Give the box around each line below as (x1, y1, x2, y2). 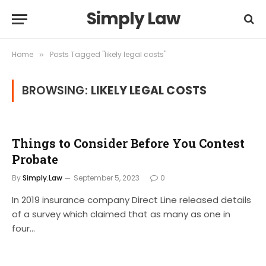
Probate (12, 151, 58, 167)
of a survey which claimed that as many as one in (12, 208, 230, 220)
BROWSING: (22, 83, 91, 99)
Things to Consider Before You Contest (12, 135, 245, 151)
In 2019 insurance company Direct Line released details (12, 194, 251, 206)
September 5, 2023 (74, 173, 140, 183)
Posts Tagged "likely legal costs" (50, 49, 166, 59)
